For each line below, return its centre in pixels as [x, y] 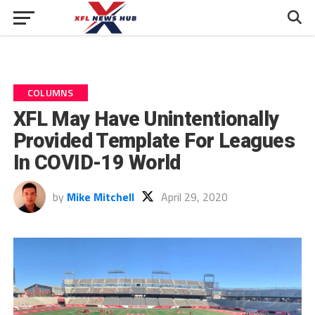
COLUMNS [50, 93]
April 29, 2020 [194, 197]
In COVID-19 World [97, 162]
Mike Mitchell [100, 197]
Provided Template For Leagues [154, 141]
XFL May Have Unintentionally [146, 119]
